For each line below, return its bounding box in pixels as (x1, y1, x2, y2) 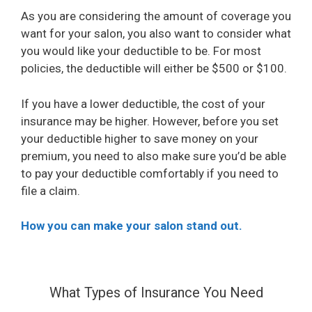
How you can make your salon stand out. (21, 219, 242, 233)
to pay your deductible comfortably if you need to (21, 166, 279, 180)
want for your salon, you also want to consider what (21, 26, 291, 41)
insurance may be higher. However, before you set (21, 114, 279, 128)
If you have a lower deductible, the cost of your (21, 96, 265, 111)
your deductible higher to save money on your (21, 131, 258, 146)
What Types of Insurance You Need (49, 283, 263, 301)
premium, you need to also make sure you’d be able (21, 148, 286, 163)
